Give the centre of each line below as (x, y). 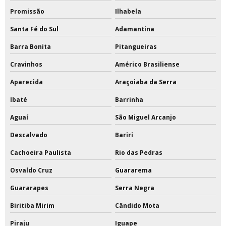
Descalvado (29, 135)
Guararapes (29, 188)
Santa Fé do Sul (34, 29)
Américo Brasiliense (147, 65)
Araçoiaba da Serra (146, 82)
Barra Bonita (31, 47)
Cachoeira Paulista (41, 153)
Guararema (133, 171)
